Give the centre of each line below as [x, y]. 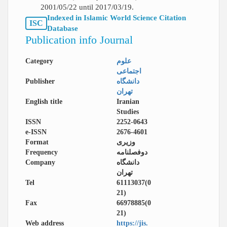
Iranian [128, 102]
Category [39, 61]
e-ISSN [36, 132]
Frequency [42, 152]
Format [37, 142]
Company [40, 162]
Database [63, 28]
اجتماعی [129, 71]
